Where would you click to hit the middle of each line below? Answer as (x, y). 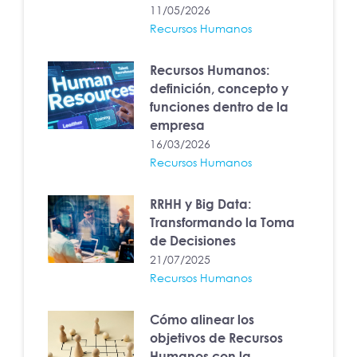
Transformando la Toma (223, 223)
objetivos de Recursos (217, 338)
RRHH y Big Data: (201, 204)
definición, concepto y (220, 89)
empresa (178, 126)
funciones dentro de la (220, 107)
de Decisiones (193, 241)
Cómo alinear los (202, 320)
